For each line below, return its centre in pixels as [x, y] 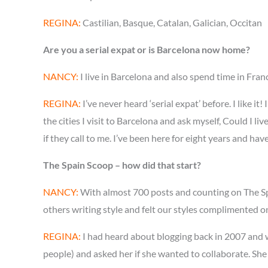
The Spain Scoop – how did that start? [122, 165]
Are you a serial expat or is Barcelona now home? [147, 49]
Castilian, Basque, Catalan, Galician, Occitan [171, 22]
